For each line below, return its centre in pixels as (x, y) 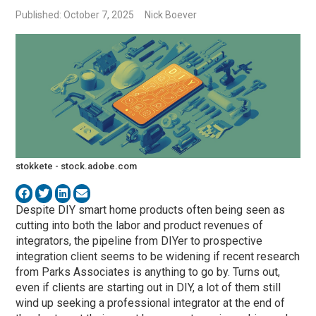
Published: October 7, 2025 (75, 15)
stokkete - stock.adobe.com (77, 166)
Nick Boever (171, 15)
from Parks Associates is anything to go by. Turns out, (148, 272)
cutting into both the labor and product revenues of (140, 226)
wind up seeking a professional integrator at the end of (151, 303)
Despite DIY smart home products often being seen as (151, 210)
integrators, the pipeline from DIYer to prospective (139, 241)
